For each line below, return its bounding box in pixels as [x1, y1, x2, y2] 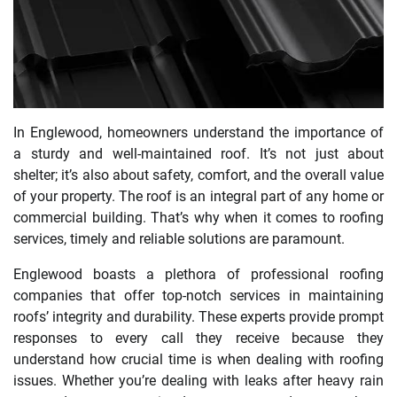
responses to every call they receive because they [13, 329, 384, 346]
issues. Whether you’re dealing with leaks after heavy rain [13, 371, 384, 389]
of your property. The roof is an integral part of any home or [13, 187, 384, 205]
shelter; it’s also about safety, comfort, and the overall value [13, 166, 384, 183]
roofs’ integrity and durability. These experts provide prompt [13, 307, 384, 325]
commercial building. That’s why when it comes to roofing [13, 208, 384, 226]
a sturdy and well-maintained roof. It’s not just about [13, 144, 384, 162]
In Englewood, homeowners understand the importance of [13, 123, 384, 141]
